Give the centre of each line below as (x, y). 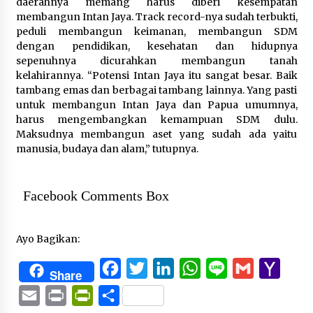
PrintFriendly (131, 296)
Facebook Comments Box (96, 196)
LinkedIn (199, 269)
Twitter (168, 269)
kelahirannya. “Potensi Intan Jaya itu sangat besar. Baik (156, 76)
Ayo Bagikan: (48, 239)
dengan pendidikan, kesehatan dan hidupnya (156, 46)
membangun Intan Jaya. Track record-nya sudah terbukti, (156, 17)
